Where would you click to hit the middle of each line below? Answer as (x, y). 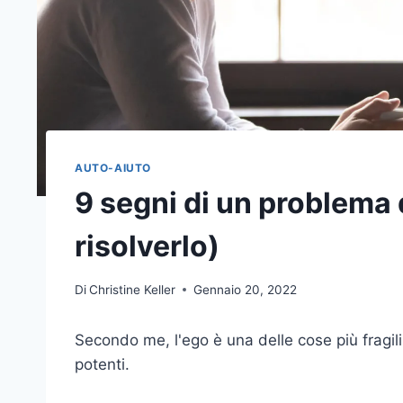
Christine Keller (133, 289)
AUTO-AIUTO (113, 168)
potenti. (102, 364)
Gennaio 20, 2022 (246, 289)
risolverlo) (147, 246)
